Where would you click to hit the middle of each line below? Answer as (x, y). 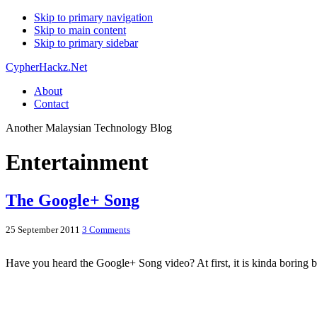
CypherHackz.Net (46, 67)
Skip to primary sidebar (86, 43)
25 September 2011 (43, 229)
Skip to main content (80, 30)
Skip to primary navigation (93, 17)
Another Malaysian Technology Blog (89, 128)
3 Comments (106, 229)
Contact (51, 104)
